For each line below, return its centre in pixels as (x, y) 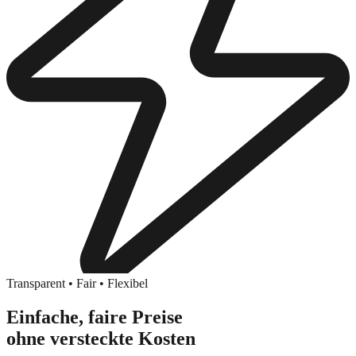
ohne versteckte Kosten (101, 339)
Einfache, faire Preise (95, 317)
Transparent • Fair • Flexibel (77, 284)
